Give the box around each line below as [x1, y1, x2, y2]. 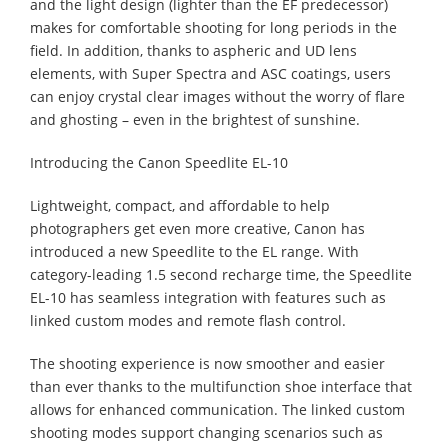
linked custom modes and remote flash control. [30, 310, 346, 330]
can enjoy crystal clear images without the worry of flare [30, 86, 405, 106]
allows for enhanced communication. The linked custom [30, 399, 405, 419]
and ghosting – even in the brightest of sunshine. [30, 109, 360, 129]
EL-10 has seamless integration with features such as [30, 287, 386, 307]
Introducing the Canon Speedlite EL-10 [30, 152, 288, 172]
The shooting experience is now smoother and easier [30, 353, 385, 373]
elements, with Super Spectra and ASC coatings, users [30, 63, 391, 83]
